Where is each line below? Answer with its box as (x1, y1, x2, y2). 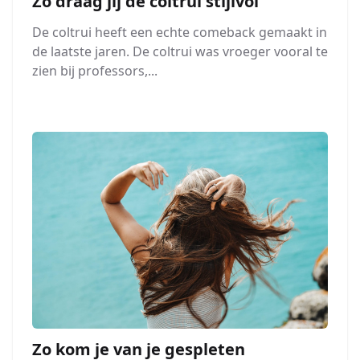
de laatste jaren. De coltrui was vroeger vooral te (32, 42, 328, 60)
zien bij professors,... (32, 61, 157, 80)
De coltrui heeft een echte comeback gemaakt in (32, 22, 327, 41)
